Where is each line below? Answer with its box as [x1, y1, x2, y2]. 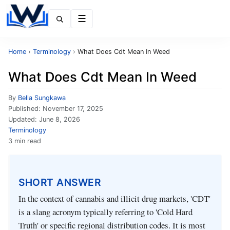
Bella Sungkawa [18, 94, 66, 102]
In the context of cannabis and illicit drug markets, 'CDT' [18, 193, 210, 205]
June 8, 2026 [39, 116, 80, 123]
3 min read [8, 137, 41, 145]
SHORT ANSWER [18, 176, 101, 188]
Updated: [8, 116, 39, 123]
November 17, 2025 [43, 105, 103, 112]
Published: [8, 105, 43, 112]
